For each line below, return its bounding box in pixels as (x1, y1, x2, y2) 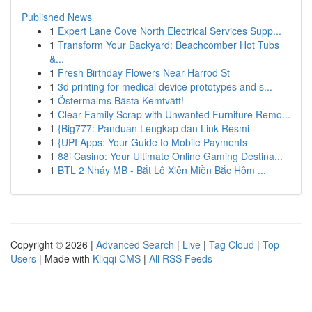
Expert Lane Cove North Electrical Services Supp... (58, 24, 281, 38)
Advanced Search (96, 237, 174, 251)
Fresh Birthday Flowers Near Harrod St (58, 65, 230, 79)
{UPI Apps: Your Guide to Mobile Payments (58, 135, 247, 149)
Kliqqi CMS (93, 251, 141, 265)
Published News (22, 10, 92, 24)
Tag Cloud (209, 237, 254, 251)
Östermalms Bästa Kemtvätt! (58, 93, 184, 107)
